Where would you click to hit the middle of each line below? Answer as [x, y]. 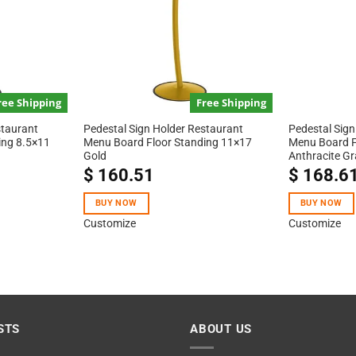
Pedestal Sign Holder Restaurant [163, 129]
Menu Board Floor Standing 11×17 [167, 143]
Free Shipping [232, 102]
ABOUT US [221, 329]
